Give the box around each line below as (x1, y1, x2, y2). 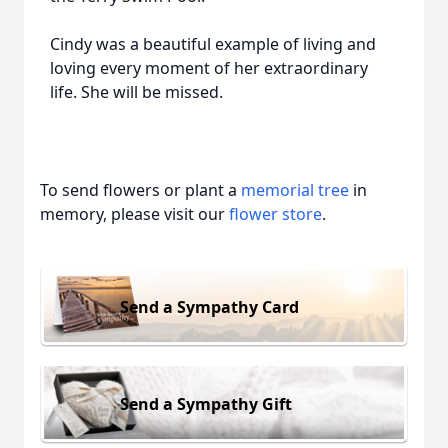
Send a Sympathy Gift (120, 392, 292, 415)
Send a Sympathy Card (120, 295, 299, 318)
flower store (229, 203, 322, 225)
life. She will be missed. (50, 81, 223, 103)
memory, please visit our (40, 203, 229, 225)
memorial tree (241, 179, 349, 201)
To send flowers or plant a (40, 179, 241, 201)
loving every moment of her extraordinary (50, 57, 368, 79)
